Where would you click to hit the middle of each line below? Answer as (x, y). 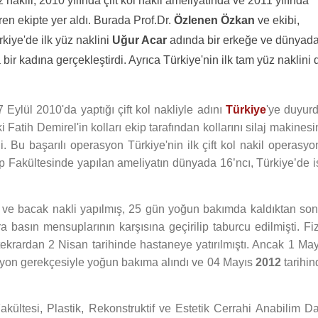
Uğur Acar (139, 40)
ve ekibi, (277, 20)
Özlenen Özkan (214, 20)
